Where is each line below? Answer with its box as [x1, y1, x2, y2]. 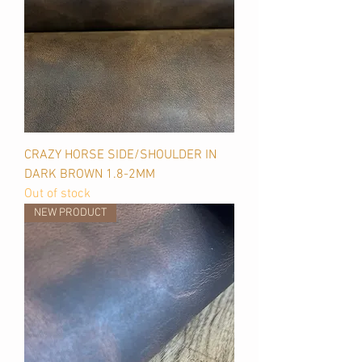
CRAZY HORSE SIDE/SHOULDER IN [24, 147, 217, 163]
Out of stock [24, 186, 90, 202]
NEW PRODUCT [34, 206, 107, 220]
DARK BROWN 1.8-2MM [24, 166, 155, 183]
